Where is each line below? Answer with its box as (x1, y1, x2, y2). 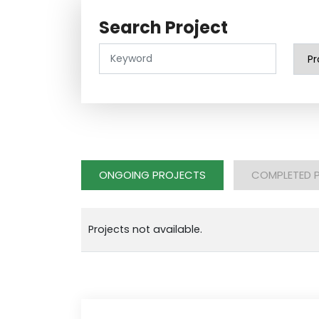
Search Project (99, 16, 228, 39)
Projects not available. (88, 222, 202, 236)
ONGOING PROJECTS (99, 167, 206, 182)
